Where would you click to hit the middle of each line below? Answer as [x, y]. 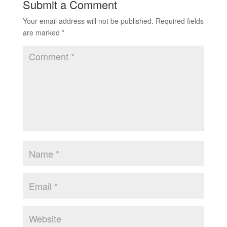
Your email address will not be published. [88, 21]
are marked [42, 33]
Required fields [179, 21]
